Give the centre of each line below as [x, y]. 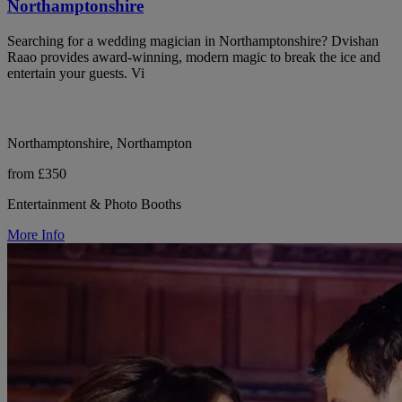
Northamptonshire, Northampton [100, 143]
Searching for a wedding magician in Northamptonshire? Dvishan [193, 40]
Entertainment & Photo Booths [94, 204]
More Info [36, 234]
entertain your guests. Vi [76, 73]
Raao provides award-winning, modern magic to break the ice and [194, 57]
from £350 [37, 173]
